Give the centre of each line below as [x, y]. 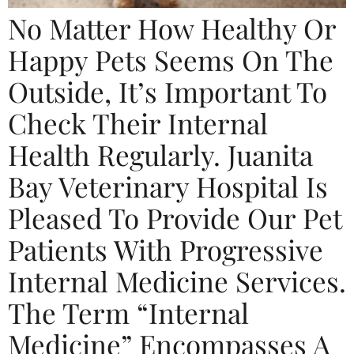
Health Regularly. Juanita [160, 154]
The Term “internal [128, 312]
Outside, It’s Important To [168, 91]
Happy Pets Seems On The [171, 59]
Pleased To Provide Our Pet [175, 217]
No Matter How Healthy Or [172, 28]
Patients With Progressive [166, 249]
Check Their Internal [138, 122]
